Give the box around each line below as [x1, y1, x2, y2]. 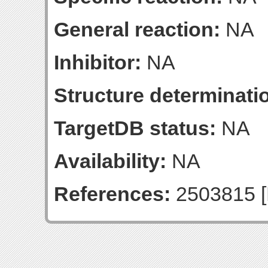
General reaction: [54, 18, 220, 41]
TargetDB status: [54, 117, 216, 139]
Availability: [54, 150, 166, 172]
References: [54, 182, 170, 205]
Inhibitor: [54, 51, 141, 74]
